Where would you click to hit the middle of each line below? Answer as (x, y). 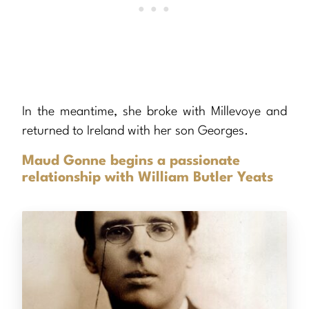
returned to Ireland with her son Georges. (135, 131)
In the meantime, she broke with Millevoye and (154, 112)
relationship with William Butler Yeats (148, 178)
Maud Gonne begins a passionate (131, 162)
